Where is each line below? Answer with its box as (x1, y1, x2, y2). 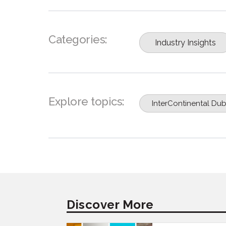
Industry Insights (155, 38, 216, 48)
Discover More (67, 197, 154, 212)
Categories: (48, 33, 107, 46)
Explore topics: (48, 95, 124, 108)
